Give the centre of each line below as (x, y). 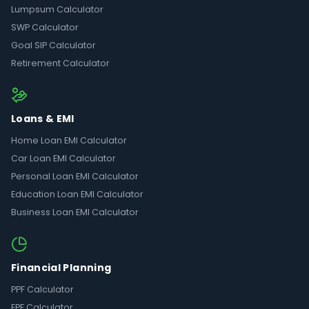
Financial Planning (61, 268)
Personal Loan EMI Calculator (75, 177)
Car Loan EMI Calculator (63, 159)
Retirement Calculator (60, 63)
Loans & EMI (43, 119)
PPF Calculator (42, 290)
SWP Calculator (45, 28)
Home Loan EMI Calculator (69, 141)
